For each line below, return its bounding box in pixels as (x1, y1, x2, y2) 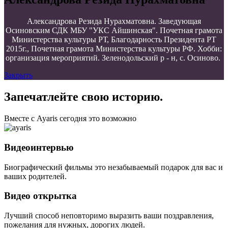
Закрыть (4, 71, 33, 80)
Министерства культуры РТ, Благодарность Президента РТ (12, 35, 216, 44)
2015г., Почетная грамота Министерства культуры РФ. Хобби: (6, 44, 222, 53)
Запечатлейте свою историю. (4, 90, 163, 104)
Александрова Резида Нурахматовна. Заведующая (27, 17, 201, 26)
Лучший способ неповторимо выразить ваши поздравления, (4, 211, 214, 220)
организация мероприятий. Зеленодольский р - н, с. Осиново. (6, 53, 222, 63)
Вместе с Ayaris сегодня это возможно (4, 114, 136, 123)
